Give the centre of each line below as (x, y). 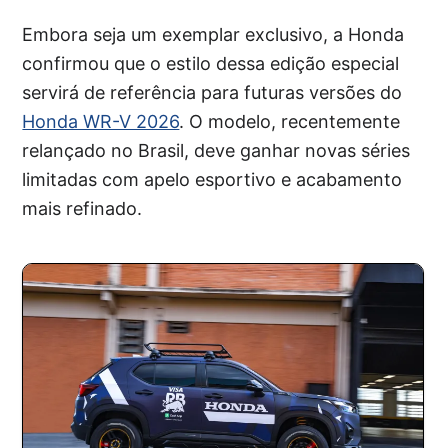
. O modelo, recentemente (290, 121)
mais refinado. (82, 208)
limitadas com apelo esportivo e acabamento (212, 179)
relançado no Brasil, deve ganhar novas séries (216, 150)
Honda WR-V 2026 (101, 121)
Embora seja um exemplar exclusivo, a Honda (213, 34)
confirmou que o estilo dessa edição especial (211, 63)
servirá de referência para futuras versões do (212, 92)
